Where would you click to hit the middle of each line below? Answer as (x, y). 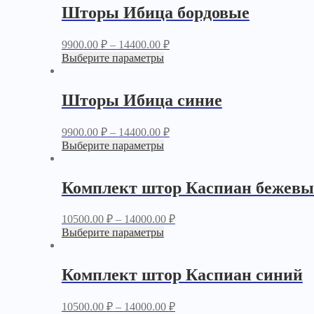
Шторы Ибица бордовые (155, 12)
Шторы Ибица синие (142, 100)
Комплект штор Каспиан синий (182, 275)
